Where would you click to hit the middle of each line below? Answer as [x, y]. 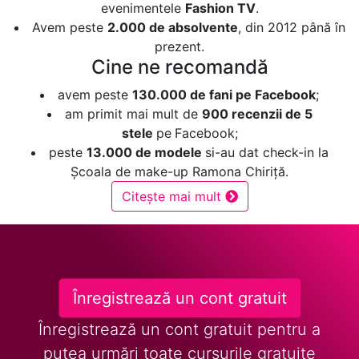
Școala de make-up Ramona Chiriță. [179, 171]
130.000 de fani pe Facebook [224, 94]
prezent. [179, 46]
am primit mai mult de [133, 113]
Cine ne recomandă [179, 67]
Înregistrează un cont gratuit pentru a [179, 329]
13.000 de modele [145, 152]
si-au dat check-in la [266, 152]
